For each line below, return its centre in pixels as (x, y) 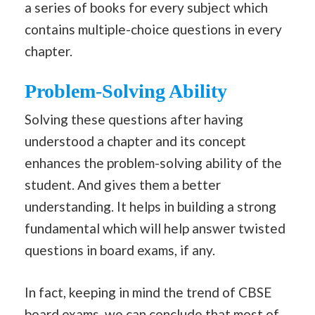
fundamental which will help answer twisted (155, 229)
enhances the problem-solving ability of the (153, 163)
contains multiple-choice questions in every (153, 29)
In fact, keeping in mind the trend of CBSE (148, 292)
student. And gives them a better (123, 185)
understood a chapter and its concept (135, 141)
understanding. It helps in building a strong (150, 207)
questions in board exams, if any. (120, 250)
